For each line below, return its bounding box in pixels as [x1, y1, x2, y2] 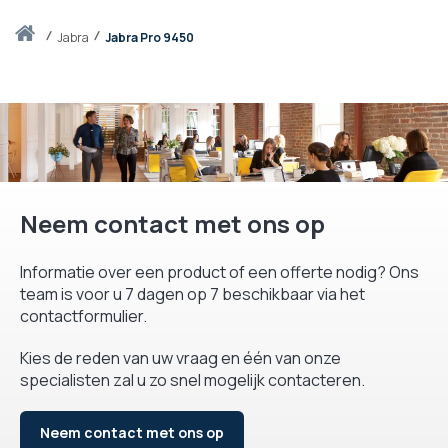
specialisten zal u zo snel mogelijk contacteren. [20, 368, 365, 391]
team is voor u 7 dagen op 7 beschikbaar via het [20, 282, 365, 305]
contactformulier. [20, 304, 147, 327]
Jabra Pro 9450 [105, 29, 194, 47]
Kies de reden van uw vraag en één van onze [20, 346, 341, 369]
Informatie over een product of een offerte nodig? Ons [20, 260, 419, 283]
